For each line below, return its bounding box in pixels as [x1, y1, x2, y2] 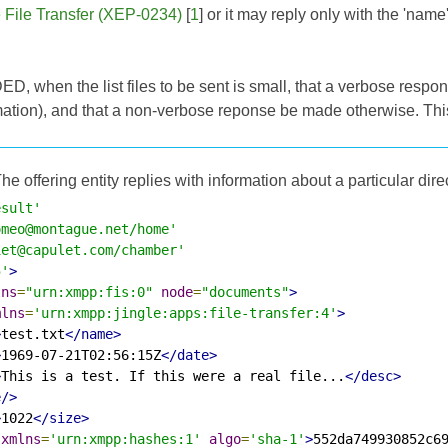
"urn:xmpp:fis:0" [25, 283, 153, 300]
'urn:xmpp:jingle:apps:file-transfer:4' [33, 304, 337, 321]
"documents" [201, 283, 289, 300]
